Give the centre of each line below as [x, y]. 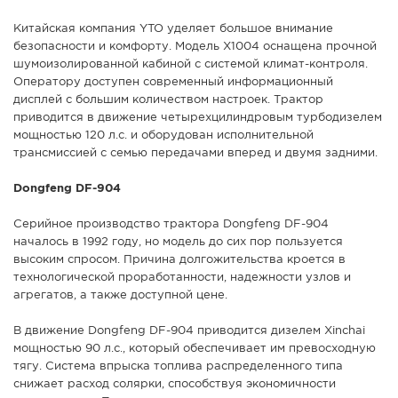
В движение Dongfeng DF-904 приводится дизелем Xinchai [189, 331]
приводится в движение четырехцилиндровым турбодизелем [198, 118]
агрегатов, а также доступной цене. [120, 296]
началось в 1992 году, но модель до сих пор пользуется [178, 243]
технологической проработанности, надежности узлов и [182, 278]
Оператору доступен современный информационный [173, 83]
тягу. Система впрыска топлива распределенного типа [178, 367]
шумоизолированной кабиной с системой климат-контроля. [191, 65]
